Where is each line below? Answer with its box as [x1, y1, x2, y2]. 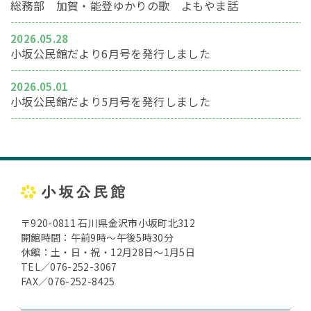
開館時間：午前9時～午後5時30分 [21, 230, 194, 245]
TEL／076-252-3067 [21, 260, 127, 274]
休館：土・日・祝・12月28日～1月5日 [21, 245, 196, 260]
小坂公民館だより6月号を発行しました [10, 45, 211, 62]
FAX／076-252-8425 [21, 274, 115, 289]
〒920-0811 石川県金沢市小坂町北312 [21, 216, 196, 230]
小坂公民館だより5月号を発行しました [10, 93, 211, 110]
